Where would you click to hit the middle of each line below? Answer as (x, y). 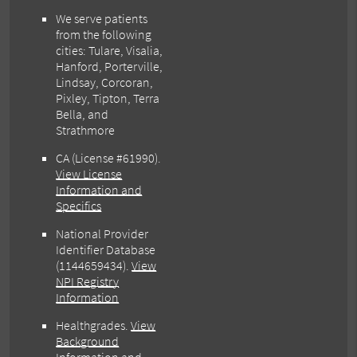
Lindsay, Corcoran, (105, 82)
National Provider (102, 234)
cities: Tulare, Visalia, (110, 51)
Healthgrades (91, 326)
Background (88, 341)
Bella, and (82, 114)
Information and (99, 190)
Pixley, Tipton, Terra (108, 98)
